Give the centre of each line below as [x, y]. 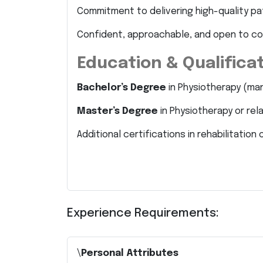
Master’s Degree [117, 111]
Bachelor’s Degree [122, 88]
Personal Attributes [130, 253]
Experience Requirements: [143, 213]
